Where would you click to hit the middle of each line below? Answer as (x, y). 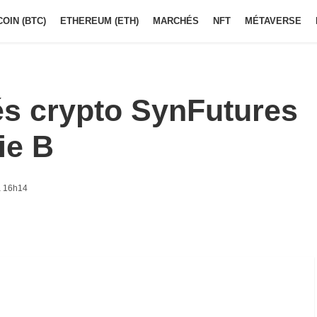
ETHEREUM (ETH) (99, 21)
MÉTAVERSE (273, 21)
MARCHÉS (176, 21)
